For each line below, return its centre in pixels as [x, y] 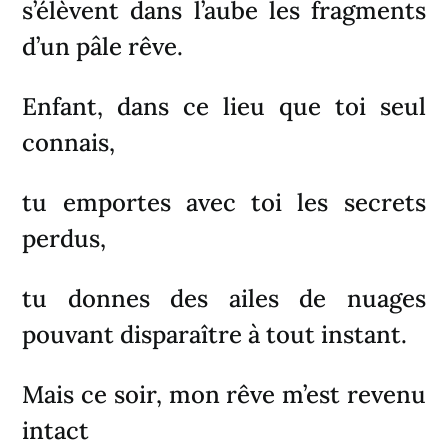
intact [56, 430]
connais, [69, 142]
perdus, [64, 238]
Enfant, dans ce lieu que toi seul [224, 106]
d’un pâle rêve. [103, 46]
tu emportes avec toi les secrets [224, 202]
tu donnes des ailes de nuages [224, 298]
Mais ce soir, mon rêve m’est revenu [224, 394]
